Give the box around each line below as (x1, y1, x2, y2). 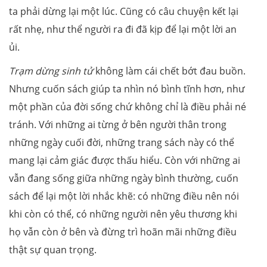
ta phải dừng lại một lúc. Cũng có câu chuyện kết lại (9, 4, 238, 18)
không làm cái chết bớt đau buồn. (93, 64, 246, 77)
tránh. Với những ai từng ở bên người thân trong (9, 117, 226, 131)
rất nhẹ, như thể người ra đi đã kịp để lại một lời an (9, 22, 237, 36)
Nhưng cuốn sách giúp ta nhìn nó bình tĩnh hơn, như (9, 82, 245, 95)
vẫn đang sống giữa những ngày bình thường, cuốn (9, 171, 238, 185)
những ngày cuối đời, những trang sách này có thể (9, 135, 234, 149)
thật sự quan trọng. (9, 243, 97, 256)
